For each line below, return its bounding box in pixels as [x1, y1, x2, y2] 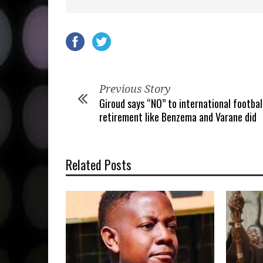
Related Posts [66, 155, 131, 174]
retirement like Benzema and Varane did [99, 109, 257, 124]
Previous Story [99, 83, 171, 95]
